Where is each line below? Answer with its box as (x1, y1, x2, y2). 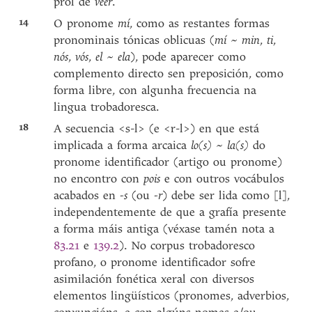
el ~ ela (91, 50, 131, 63)
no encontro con (54, 172, 144, 185)
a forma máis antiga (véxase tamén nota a (54, 222, 275, 235)
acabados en (54, 189, 120, 202)
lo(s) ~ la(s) (191, 139, 253, 152)
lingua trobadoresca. (54, 100, 159, 114)
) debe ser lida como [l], (162, 189, 290, 202)
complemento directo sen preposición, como (54, 67, 284, 80)
